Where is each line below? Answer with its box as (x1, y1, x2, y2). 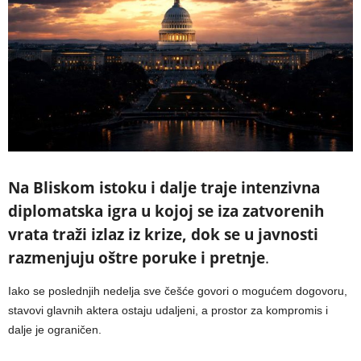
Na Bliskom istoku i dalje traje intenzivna (8, 177, 320, 199)
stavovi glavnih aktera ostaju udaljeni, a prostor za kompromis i (8, 304, 328, 317)
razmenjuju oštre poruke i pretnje (8, 247, 265, 269)
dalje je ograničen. (8, 323, 102, 337)
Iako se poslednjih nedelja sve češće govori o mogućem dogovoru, (8, 284, 347, 298)
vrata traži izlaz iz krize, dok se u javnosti (8, 224, 318, 246)
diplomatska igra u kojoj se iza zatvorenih (8, 201, 324, 222)
